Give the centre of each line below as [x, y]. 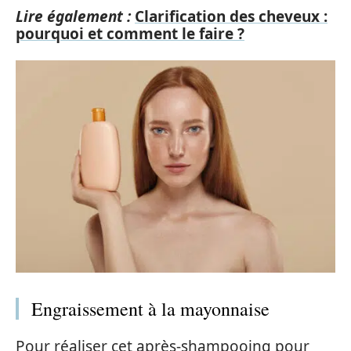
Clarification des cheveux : [231, 16]
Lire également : [73, 16]
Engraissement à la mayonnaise [150, 309]
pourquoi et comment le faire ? [130, 34]
